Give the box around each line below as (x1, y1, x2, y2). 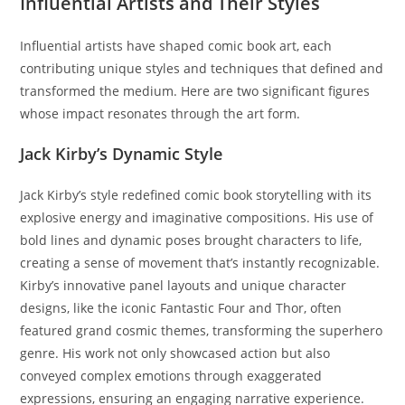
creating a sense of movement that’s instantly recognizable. (20, 254, 381, 271)
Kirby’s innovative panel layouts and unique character (20, 277, 347, 294)
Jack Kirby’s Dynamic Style (20, 143, 223, 165)
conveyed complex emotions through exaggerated (20, 367, 323, 384)
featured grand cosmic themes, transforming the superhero (20, 322, 383, 339)
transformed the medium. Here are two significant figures (20, 82, 371, 99)
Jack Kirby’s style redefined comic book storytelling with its (20, 186, 372, 203)
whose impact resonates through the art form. (20, 105, 301, 122)
